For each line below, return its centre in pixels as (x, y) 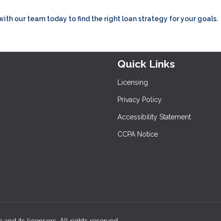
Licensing (133, 82)
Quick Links (146, 64)
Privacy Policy (140, 100)
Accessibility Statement (154, 117)
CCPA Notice (138, 134)
